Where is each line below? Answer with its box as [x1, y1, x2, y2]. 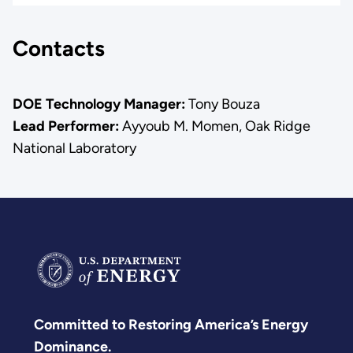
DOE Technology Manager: [12, 95, 185, 113]
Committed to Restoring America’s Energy [34, 315, 308, 333]
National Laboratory [12, 139, 136, 157]
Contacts [12, 35, 105, 62]
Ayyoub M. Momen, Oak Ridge [121, 117, 310, 135]
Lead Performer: [12, 117, 122, 135]
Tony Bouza [184, 95, 260, 113]
